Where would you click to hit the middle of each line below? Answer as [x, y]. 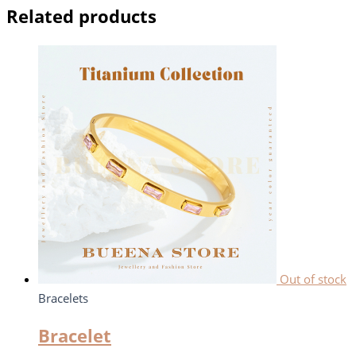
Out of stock [313, 279]
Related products [81, 16]
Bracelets [63, 298]
